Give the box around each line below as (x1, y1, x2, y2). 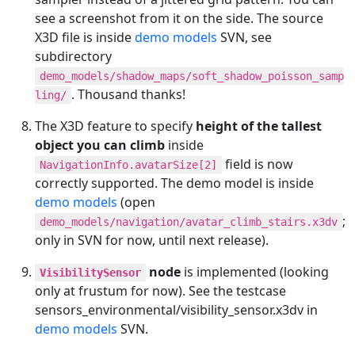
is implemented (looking (181, 262, 329, 281)
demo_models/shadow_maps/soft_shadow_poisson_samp (40, 69, 344, 82)
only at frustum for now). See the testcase (35, 281, 286, 300)
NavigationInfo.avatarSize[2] (40, 158, 217, 171)
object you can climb (35, 136, 165, 154)
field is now (222, 155, 293, 173)
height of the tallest (196, 116, 322, 135)
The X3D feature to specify (35, 116, 196, 135)
